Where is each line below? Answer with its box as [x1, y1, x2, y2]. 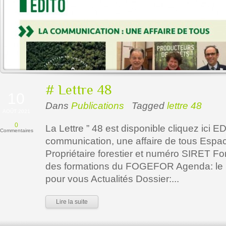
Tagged [132, 100, 167, 111]
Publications [71, 100, 124, 111]
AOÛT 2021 [3, 108, 30, 114]
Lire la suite [56, 198, 88, 205]
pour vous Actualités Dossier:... [45, 174, 179, 184]
